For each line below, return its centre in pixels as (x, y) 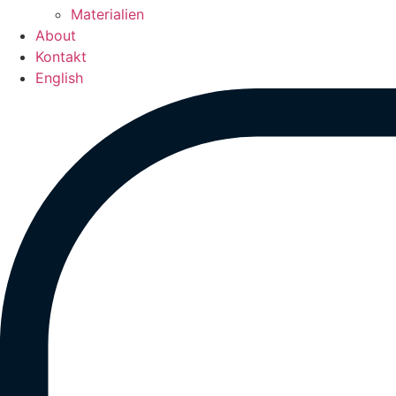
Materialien (107, 14)
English (59, 78)
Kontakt (61, 57)
